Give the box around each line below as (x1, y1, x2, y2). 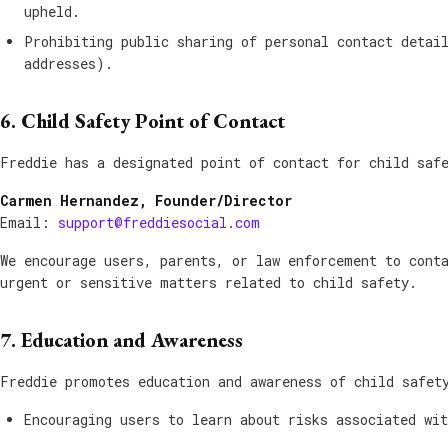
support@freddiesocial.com (58, 213, 260, 232)
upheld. (24, 2, 80, 21)
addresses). (24, 54, 113, 73)
